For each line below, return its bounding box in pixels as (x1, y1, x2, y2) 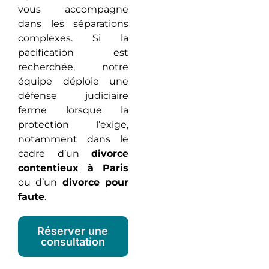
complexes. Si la (18, 32, 128, 44)
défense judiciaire (18, 90, 128, 101)
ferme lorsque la (18, 104, 128, 116)
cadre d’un (18, 148, 91, 159)
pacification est (18, 47, 128, 58)
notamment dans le (18, 133, 128, 145)
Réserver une (37, 225, 108, 237)
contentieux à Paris (18, 162, 128, 174)
